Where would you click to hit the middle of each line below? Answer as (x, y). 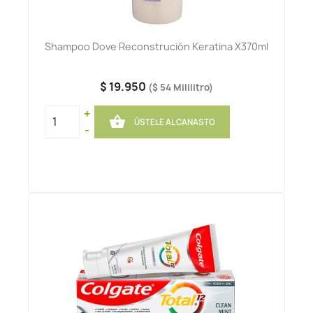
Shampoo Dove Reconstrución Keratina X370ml (156, 47)
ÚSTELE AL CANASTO (174, 122)
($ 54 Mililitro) (181, 88)
